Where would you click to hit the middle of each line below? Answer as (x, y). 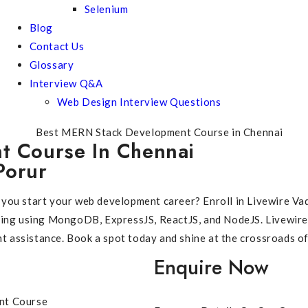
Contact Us (57, 46)
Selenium (106, 9)
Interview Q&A (66, 83)
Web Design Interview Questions (139, 102)
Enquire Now (211, 267)
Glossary (52, 65)
